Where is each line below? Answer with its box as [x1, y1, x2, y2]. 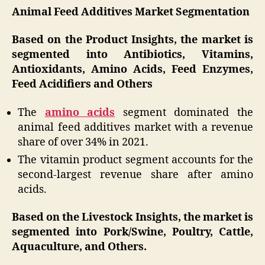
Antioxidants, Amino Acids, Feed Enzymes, [12, 63, 253, 77]
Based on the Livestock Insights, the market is [12, 211, 253, 225]
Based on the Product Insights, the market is [12, 33, 253, 47]
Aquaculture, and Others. [12, 240, 147, 254]
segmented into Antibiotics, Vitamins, [12, 48, 253, 62]
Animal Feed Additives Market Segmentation [12, 5, 250, 19]
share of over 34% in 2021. [18, 135, 148, 149]
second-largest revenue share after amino [18, 167, 253, 182]
